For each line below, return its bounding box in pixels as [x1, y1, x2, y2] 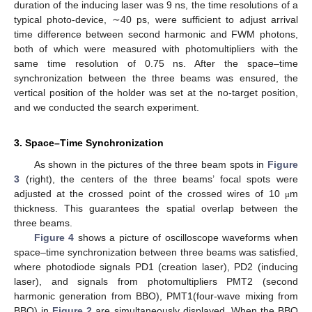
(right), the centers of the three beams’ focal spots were [19, 173, 298, 185]
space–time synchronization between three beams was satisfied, [14, 246, 298, 258]
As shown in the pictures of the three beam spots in [33, 158, 267, 170]
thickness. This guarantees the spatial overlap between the [14, 202, 298, 214]
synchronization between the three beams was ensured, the [14, 72, 298, 84]
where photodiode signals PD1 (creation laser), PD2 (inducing [14, 260, 298, 272]
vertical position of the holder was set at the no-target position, [14, 86, 298, 98]
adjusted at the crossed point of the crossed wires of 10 [14, 187, 285, 199]
